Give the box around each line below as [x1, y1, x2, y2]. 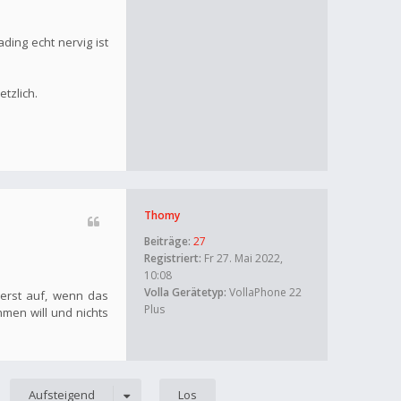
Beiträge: [144, 233, 191, 249]
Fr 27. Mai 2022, [201, 250, 283, 266]
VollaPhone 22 [226, 284, 302, 300]
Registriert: [144, 250, 201, 266]
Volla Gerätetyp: [144, 284, 226, 300]
